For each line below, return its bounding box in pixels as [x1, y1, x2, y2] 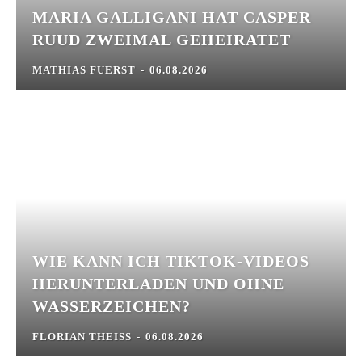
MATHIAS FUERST [32, 63, 136, 76]
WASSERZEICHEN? [32, 297, 191, 316]
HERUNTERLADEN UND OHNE [32, 275, 284, 293]
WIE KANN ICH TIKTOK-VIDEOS [32, 252, 309, 271]
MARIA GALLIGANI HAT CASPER [32, 7, 311, 26]
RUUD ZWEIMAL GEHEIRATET [32, 30, 291, 48]
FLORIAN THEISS [32, 330, 132, 343]
